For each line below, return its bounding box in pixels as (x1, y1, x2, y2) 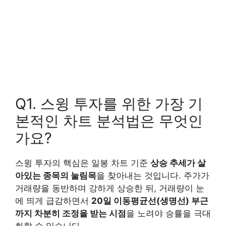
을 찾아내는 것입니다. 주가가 (96, 170, 209, 181)
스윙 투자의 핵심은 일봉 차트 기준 (15, 157, 150, 168)
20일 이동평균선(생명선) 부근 (91, 195, 208, 206)
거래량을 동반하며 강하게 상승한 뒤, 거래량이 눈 (15, 183, 204, 193)
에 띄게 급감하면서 (15, 195, 91, 206)
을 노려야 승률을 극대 (126, 208, 211, 218)
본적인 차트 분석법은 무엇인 (15, 111, 203, 130)
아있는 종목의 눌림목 (15, 170, 96, 181)
